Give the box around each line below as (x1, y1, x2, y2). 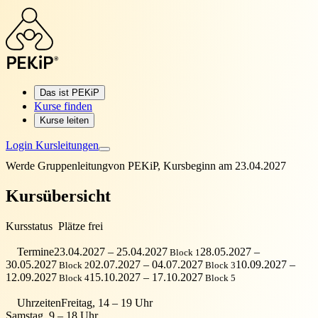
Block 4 (57, 272, 89, 283)
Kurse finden (34, 100, 92, 112)
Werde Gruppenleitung (6, 159, 108, 172)
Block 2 (57, 259, 89, 270)
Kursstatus (6, 219, 58, 232)
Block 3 (203, 259, 236, 270)
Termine (17, 245, 54, 258)
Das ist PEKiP (40, 87, 99, 98)
